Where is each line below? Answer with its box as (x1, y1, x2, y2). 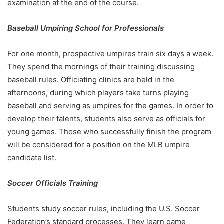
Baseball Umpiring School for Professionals (7, 23, 166, 33)
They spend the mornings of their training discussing (7, 61, 195, 71)
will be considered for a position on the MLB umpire (7, 139, 190, 149)
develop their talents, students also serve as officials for (7, 113, 205, 123)
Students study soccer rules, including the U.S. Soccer (7, 203, 200, 213)
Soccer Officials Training (7, 178, 100, 188)
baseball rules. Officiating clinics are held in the (7, 74, 174, 84)
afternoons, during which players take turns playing (7, 87, 189, 97)
